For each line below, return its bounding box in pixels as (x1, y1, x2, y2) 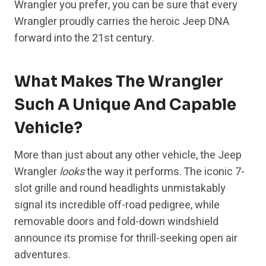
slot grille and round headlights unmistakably (14, 180, 226, 197)
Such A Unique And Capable (14, 95, 236, 115)
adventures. (14, 247, 71, 264)
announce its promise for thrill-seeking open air (14, 230, 237, 247)
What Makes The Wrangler (14, 72, 223, 92)
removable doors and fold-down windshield (14, 214, 218, 230)
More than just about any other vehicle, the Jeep (14, 147, 242, 164)
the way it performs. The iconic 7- (84, 164, 245, 180)
